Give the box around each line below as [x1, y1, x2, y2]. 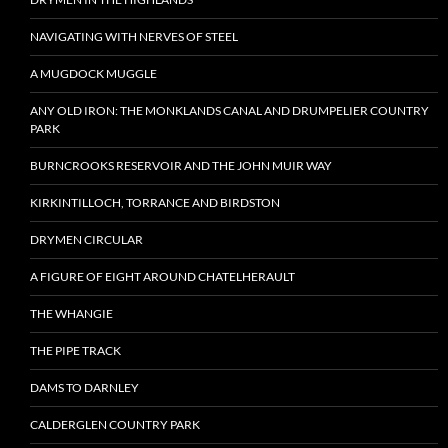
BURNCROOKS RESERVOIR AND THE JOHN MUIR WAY [30, 158, 332, 173]
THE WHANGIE [30, 306, 113, 321]
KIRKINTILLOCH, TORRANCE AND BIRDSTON [30, 195, 280, 210]
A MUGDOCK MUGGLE [30, 66, 157, 81]
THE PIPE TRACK [30, 343, 121, 358]
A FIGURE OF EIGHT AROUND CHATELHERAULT [30, 269, 295, 284]
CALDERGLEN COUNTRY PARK [30, 417, 200, 432]
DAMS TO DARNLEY [30, 380, 139, 395]
